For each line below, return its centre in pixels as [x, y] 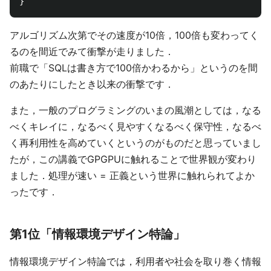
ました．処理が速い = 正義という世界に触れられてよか [132, 175]
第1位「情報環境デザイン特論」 [97, 234]
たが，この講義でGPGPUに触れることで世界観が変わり [133, 159]
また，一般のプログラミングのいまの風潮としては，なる [135, 110]
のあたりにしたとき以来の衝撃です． [92, 84]
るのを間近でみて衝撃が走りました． [92, 51]
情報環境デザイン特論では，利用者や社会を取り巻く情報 [135, 261]
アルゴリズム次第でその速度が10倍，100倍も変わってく [134, 35]
